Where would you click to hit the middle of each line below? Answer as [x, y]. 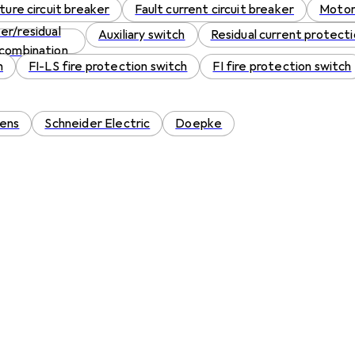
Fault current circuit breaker [215, 10]
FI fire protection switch [282, 67]
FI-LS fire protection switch [108, 67]
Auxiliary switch [142, 35]
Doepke [199, 124]
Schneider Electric [97, 124]
